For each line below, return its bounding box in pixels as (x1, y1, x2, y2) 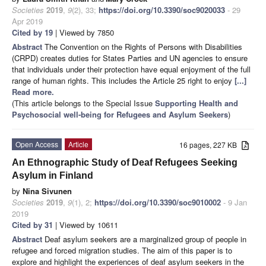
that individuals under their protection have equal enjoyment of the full (12, 63, 251, 75)
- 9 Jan (221, 196, 247, 208)
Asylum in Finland (12, 170, 93, 180)
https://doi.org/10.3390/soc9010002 (94, 196, 221, 208)
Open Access (15, 138, 58, 149)
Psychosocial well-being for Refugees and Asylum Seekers (12, 108, 228, 120)
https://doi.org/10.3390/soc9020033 (99, 4, 225, 15)
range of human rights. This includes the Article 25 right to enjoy (12, 74, 235, 86)
